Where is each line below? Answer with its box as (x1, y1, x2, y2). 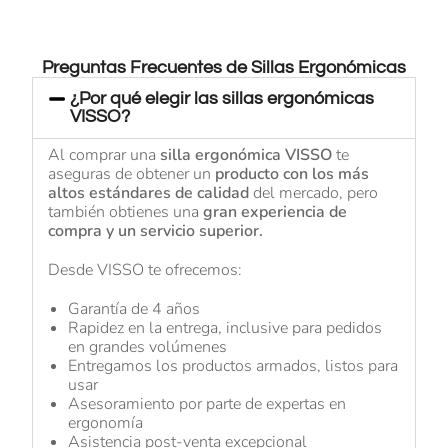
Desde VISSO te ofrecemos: (48, 259, 243, 282)
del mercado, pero (249, 182, 379, 205)
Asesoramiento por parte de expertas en (68, 393, 347, 416)
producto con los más (215, 163, 370, 186)
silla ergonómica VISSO (160, 144, 333, 167)
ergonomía (68, 412, 144, 435)
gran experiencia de (203, 201, 348, 224)
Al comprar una (48, 144, 161, 167)
